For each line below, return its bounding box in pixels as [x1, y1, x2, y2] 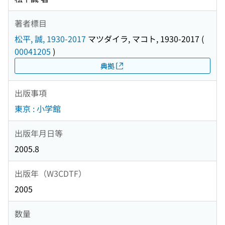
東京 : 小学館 [15, 102, 61, 115]
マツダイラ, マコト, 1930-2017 [86, 33, 199, 45]
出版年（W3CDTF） [15, 167, 86, 179]
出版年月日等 [15, 127, 63, 139]
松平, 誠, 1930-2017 [15, 33, 86, 45]
